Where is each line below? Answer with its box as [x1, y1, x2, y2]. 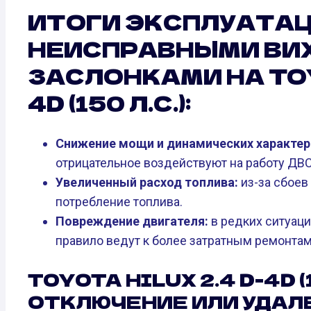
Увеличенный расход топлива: [56, 174, 238, 190]
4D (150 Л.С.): [28, 87, 191, 118]
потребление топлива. [56, 194, 183, 209]
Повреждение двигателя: [56, 213, 208, 228]
